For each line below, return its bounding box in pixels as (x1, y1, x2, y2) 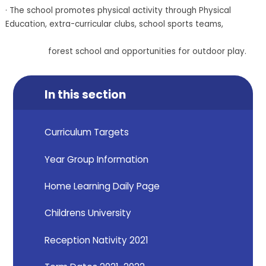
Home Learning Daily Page (45, 179, 160, 192)
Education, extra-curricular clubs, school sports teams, (5, 18, 259, 30)
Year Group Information (45, 153, 149, 166)
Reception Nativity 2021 (45, 233, 149, 246)
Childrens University (45, 207, 132, 220)
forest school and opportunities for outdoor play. (5, 45, 246, 57)
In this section (45, 86, 126, 103)
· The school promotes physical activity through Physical (5, 4, 231, 16)
